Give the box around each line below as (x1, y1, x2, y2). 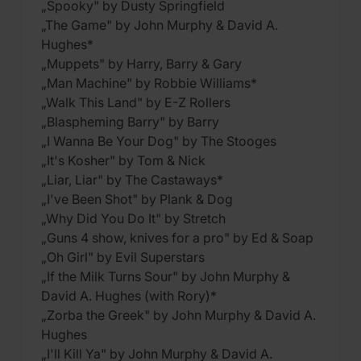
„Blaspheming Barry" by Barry (41, 114, 219, 130)
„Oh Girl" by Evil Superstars (41, 249, 205, 265)
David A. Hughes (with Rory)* (41, 288, 217, 304)
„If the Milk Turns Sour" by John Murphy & (41, 268, 290, 284)
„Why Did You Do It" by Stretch (41, 210, 226, 226)
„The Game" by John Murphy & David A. (41, 17, 278, 33)
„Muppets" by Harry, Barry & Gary (41, 56, 242, 72)
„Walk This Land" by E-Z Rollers (41, 94, 230, 110)
